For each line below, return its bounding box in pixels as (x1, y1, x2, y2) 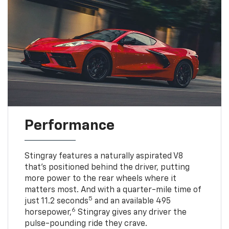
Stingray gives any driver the (75, 208, 187, 217)
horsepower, (24, 208, 72, 217)
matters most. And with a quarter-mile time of (24, 186, 201, 194)
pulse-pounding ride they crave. (24, 219, 147, 228)
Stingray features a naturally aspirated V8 (24, 152, 183, 161)
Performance (24, 118, 114, 133)
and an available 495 (92, 197, 171, 205)
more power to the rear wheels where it (24, 174, 176, 183)
